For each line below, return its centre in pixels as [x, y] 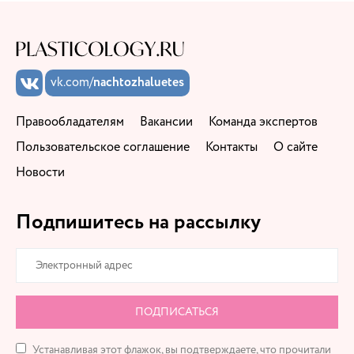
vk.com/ [72, 82]
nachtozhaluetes [139, 83]
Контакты [232, 147]
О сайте [296, 147]
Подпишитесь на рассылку [138, 222]
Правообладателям [70, 122]
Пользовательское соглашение [103, 147]
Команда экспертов [263, 122]
